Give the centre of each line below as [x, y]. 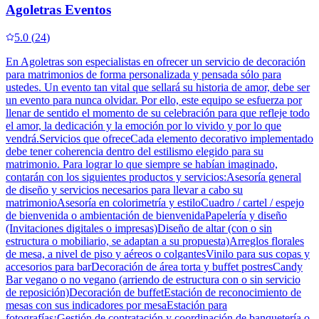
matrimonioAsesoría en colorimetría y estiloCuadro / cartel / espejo [155, 202]
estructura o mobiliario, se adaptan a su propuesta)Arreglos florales [155, 241]
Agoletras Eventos [58, 9]
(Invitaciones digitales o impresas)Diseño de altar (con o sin [139, 228]
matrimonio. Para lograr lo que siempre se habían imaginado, [142, 164]
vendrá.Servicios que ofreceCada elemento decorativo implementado [159, 138]
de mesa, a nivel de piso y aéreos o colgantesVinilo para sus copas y [158, 253]
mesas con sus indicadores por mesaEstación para [116, 305]
